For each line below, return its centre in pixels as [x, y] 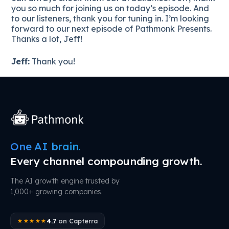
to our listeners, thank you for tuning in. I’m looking [110, 18]
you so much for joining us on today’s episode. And [110, 8]
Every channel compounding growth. [107, 161]
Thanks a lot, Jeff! [47, 39]
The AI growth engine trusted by [65, 181]
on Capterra [77, 221]
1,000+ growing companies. [56, 192]
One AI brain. [46, 146]
